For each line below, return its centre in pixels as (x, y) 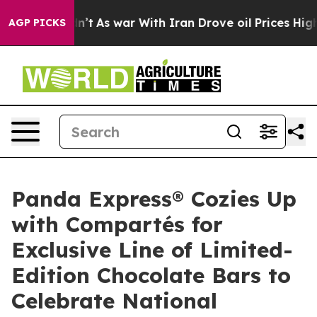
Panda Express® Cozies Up (154, 199)
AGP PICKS (37, 23)
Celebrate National (114, 301)
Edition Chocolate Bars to (151, 275)
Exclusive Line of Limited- (152, 250)
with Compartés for (117, 224)
